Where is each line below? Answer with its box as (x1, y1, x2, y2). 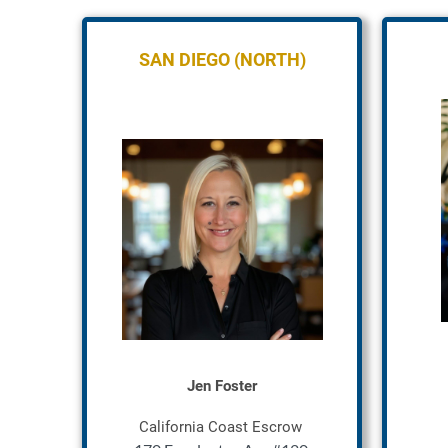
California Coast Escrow (139, 417, 302, 436)
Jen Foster (187, 376, 257, 395)
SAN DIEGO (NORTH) (138, 49, 306, 70)
